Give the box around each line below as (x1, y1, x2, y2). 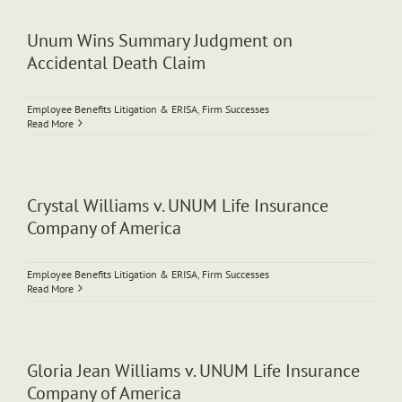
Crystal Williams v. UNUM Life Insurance (27, 193, 328, 217)
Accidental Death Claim (27, 50, 205, 74)
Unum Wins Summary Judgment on (27, 28, 293, 52)
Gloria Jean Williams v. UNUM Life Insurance (27, 358, 360, 382)
